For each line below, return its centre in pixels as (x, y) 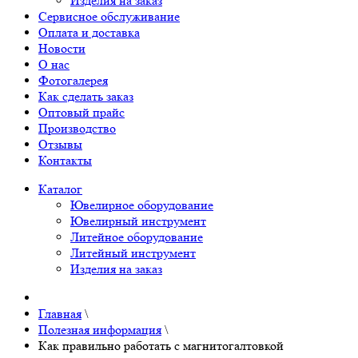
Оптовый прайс (82, 112)
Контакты (65, 160)
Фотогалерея (73, 80)
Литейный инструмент (133, 253)
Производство (77, 128)
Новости (62, 48)
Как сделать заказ (86, 96)
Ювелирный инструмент (138, 221)
